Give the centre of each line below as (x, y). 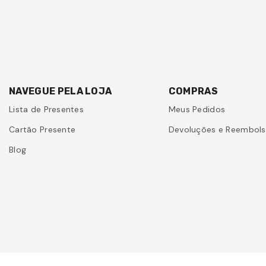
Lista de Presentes (47, 110)
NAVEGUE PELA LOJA (61, 91)
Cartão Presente (42, 130)
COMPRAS (193, 91)
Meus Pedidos (197, 110)
